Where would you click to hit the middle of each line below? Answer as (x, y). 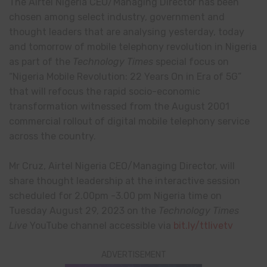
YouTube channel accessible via (100, 226)
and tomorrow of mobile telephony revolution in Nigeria (133, 46)
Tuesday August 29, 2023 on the (84, 211)
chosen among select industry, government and (117, 17)
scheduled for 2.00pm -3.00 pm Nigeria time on (115, 196)
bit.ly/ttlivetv (203, 226)
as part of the (41, 61)
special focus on (192, 61)
